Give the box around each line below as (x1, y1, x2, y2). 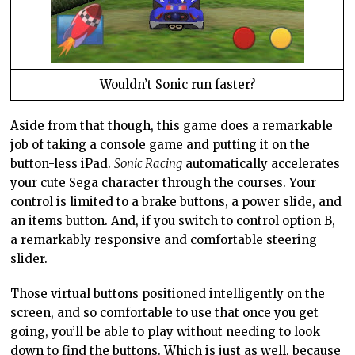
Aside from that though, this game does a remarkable (10, 118, 334, 134)
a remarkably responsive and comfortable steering (10, 232, 318, 248)
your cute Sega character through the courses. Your (10, 175, 317, 191)
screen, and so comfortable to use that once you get (10, 305, 319, 321)
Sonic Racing (114, 156, 183, 172)
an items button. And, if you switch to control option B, (10, 213, 336, 229)
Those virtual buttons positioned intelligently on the (10, 286, 326, 302)
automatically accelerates (182, 156, 341, 172)
